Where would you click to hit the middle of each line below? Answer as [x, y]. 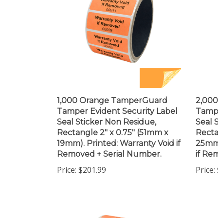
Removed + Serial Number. [109, 146]
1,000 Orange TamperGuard [112, 92]
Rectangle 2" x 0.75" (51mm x [113, 124]
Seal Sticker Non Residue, [107, 114]
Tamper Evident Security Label [117, 103]
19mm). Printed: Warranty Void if [119, 135]
